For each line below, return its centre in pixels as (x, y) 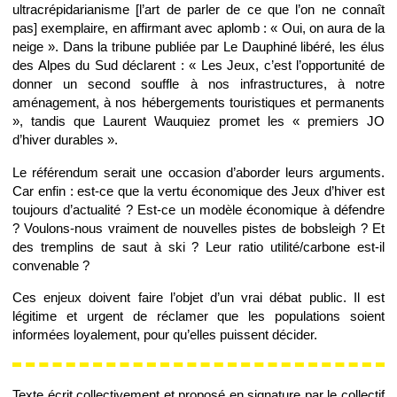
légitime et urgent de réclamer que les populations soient (198, 316)
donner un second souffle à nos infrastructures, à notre (198, 84)
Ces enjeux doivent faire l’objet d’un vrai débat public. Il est (198, 298)
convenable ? (51, 265)
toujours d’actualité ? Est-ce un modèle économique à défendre (198, 209)
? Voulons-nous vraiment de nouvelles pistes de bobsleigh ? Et (198, 228)
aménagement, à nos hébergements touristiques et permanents (198, 103)
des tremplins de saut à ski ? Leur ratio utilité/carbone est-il (198, 246)
